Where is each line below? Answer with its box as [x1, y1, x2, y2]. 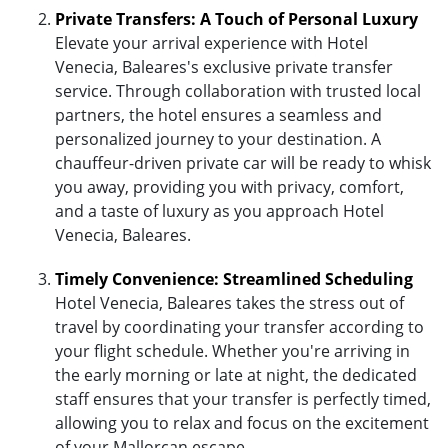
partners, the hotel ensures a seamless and [55, 103, 382, 126]
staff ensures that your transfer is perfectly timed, [55, 387, 431, 410]
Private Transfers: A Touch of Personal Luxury [55, 7, 418, 30]
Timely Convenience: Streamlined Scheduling [55, 267, 413, 290]
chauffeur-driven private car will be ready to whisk [55, 151, 431, 174]
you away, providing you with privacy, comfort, [55, 175, 404, 198]
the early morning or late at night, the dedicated [55, 363, 417, 386]
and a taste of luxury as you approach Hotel [55, 199, 384, 222]
